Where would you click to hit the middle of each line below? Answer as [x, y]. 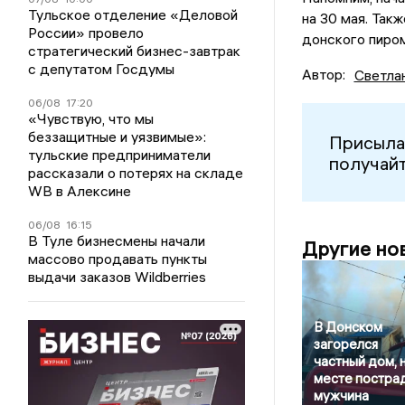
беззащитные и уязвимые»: [118, 137]
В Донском [348, 327]
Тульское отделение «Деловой [133, 15]
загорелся [345, 344]
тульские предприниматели [120, 155]
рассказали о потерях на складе [136, 173]
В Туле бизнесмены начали [117, 241]
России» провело [86, 33]
